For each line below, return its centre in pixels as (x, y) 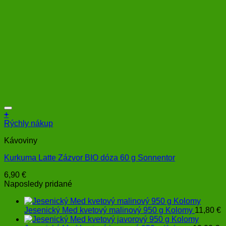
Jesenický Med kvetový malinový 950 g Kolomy (108, 210)
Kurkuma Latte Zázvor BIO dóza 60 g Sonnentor (90, 158)
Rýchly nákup (29, 124)
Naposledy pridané (38, 184)
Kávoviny (21, 141)
